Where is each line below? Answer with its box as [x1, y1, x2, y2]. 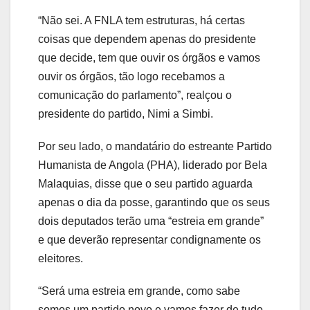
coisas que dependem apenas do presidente [38, 33, 256, 46]
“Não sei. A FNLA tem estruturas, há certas [38, 15, 245, 27]
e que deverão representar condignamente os [38, 234, 261, 246]
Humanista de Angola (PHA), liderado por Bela [38, 159, 267, 172]
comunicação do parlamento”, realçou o [38, 89, 232, 102]
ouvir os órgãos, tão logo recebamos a [38, 71, 225, 83]
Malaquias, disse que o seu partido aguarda [38, 178, 253, 190]
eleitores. [38, 253, 83, 265]
